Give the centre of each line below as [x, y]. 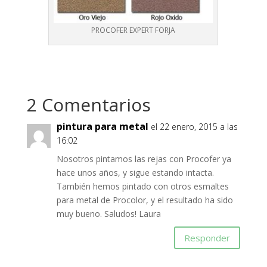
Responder [207, 237]
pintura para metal [102, 127]
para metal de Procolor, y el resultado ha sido [145, 200]
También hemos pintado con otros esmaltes [142, 187]
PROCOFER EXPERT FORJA [133, 30]
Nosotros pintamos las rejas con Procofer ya [144, 159]
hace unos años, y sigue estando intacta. [135, 173]
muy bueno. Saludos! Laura [108, 214]
